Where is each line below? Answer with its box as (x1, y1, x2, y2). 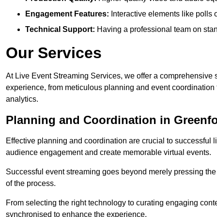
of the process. (6, 179, 56, 188)
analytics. (6, 95, 38, 104)
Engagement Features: (25, 10, 109, 18)
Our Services (6, 44, 102, 62)
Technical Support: (25, 25, 95, 34)
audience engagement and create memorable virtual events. (6, 148, 211, 157)
